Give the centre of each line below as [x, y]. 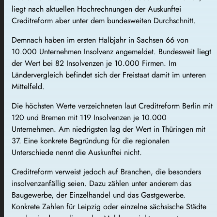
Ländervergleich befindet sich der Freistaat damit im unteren [109, 75]
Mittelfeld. [28, 86]
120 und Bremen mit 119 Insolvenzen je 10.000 [89, 117]
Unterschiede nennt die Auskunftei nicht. [77, 152]
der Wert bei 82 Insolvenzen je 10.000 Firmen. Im [94, 63]
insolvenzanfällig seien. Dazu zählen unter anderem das [101, 183]
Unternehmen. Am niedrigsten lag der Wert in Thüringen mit [108, 129]
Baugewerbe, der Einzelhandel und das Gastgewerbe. [99, 195]
